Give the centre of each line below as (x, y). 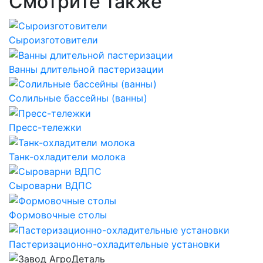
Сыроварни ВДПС (50, 186)
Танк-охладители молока (67, 156)
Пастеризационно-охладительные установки (114, 244)
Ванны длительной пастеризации (86, 69)
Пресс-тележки (45, 127)
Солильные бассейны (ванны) (78, 98)
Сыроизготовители (53, 40)
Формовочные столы (58, 215)
